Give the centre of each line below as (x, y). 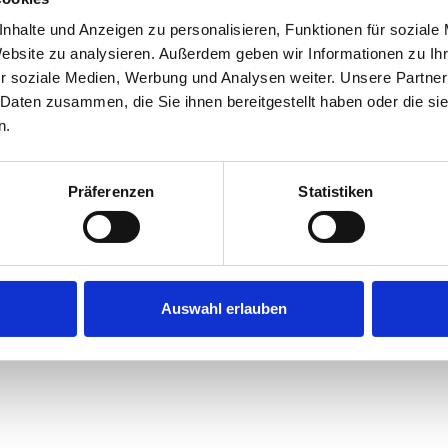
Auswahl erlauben (224, 309)
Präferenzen (111, 192)
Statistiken (336, 192)
